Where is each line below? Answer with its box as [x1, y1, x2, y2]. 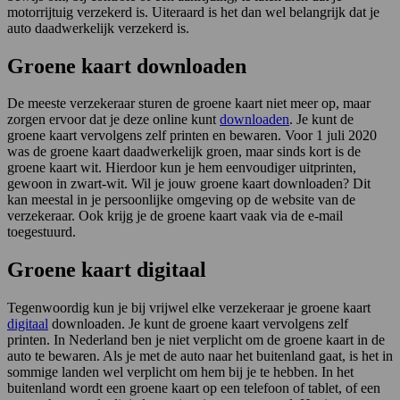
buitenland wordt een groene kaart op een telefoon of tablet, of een [7, 380, 380, 396]
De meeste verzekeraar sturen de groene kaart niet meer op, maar [7, 96, 371, 112]
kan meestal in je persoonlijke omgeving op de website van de [7, 192, 355, 208]
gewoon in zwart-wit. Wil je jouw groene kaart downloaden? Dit [7, 176, 371, 192]
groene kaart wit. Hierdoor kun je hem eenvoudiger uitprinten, [7, 160, 356, 176]
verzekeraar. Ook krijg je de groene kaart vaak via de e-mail [7, 208, 343, 224]
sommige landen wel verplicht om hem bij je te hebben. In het [7, 364, 354, 380]
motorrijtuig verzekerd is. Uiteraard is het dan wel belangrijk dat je [7, 4, 379, 20]
